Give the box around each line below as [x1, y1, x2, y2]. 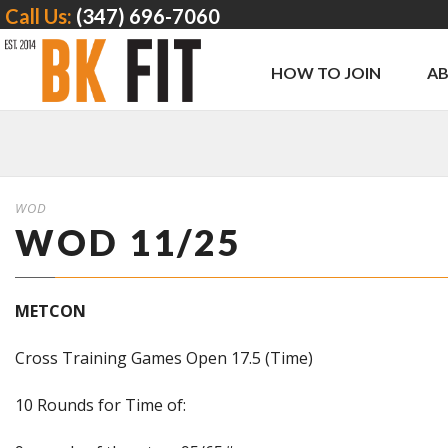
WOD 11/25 [15, 220, 242, 264]
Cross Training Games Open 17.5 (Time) [15, 347, 313, 369]
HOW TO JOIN [271, 63, 381, 82]
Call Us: [5, 4, 76, 28]
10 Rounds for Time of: [15, 394, 186, 416]
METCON [15, 300, 86, 322]
